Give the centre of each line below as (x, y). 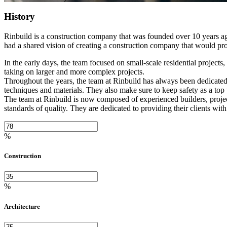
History (20, 17)
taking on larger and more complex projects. (74, 72)
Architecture (22, 206)
